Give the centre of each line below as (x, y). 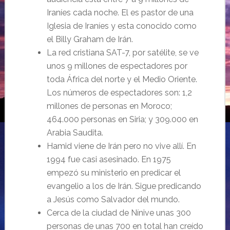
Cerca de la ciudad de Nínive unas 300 (119, 213)
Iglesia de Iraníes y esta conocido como (121, 26)
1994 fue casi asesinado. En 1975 (109, 159)
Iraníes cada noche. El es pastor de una (120, 13)
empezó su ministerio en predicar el (113, 173)
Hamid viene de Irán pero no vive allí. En (121, 146)
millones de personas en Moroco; (109, 106)
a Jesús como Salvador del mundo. (113, 199)
